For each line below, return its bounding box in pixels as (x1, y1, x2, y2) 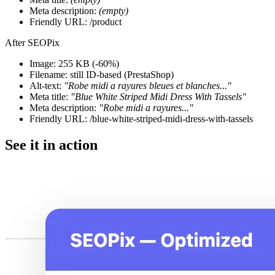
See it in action (5, 137, 98, 153)
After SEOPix (5, 37, 60, 48)
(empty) (99, 6, 128, 17)
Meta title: (29, 91, 71, 103)
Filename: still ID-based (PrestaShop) (29, 69, 174, 80)
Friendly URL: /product (29, 17, 122, 28)
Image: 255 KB (29, 58, 92, 69)
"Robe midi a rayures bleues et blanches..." (64, 80, 231, 91)
